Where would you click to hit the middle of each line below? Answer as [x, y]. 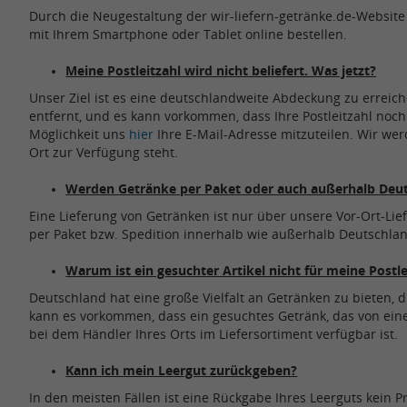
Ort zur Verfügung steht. [106, 153]
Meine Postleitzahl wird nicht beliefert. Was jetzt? [221, 71]
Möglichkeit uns [79, 134]
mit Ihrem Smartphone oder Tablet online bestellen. [190, 35]
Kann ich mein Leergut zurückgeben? [182, 371]
